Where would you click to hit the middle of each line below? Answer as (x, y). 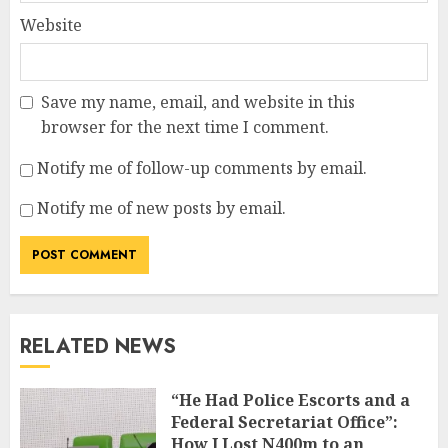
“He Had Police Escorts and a (290, 400)
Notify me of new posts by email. (161, 208)
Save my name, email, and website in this (198, 102)
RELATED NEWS (98, 347)
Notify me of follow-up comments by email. (202, 168)
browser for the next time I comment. (185, 127)
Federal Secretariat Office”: (284, 422)
